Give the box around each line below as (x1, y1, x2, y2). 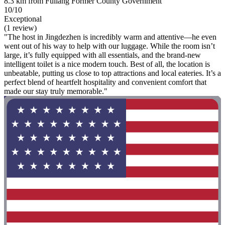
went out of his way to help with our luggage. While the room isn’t (4, 42, 215, 51)
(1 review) (4, 24, 37, 33)
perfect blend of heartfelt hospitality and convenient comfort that (4, 78, 206, 87)
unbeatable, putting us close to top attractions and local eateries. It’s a (4, 69, 221, 78)
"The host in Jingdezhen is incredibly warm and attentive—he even (4, 33, 216, 42)
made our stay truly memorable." (4, 87, 107, 96)
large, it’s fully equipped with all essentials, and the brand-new (4, 51, 201, 60)
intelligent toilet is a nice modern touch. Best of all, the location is (4, 60, 210, 69)
